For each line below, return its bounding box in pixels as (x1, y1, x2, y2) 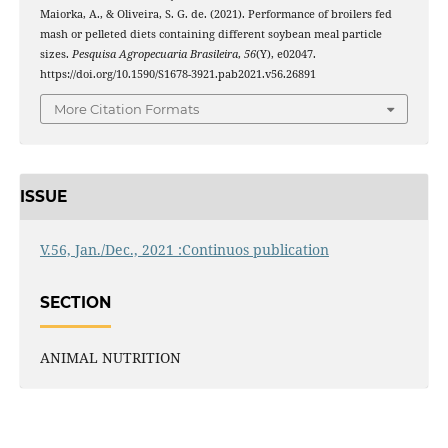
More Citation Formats (54, 101, 199, 118)
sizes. (39, 46, 72, 61)
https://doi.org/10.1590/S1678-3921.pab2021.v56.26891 (39, 66, 316, 81)
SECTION (39, 292, 111, 312)
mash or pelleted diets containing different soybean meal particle (39, 26, 382, 41)
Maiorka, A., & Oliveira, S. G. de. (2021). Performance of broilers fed (39, 6, 392, 21)
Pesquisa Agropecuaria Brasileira (71, 46, 238, 61)
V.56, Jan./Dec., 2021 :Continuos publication (39, 239, 329, 259)
